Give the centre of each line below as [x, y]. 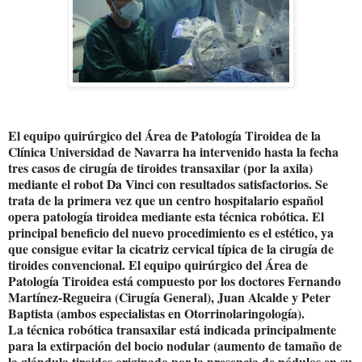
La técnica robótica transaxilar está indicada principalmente [172, 329]
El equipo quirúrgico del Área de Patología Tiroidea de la [164, 135]
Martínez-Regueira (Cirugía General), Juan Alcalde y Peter [169, 297]
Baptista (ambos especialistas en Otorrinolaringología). [156, 313]
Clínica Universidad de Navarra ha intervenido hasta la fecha [173, 151]
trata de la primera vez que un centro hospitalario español [166, 200]
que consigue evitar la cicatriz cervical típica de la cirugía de [171, 248]
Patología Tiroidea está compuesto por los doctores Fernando [175, 280]
